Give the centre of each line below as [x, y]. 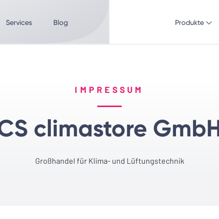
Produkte [189, 23]
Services [19, 23]
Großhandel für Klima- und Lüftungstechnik [109, 160]
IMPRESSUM [109, 89]
